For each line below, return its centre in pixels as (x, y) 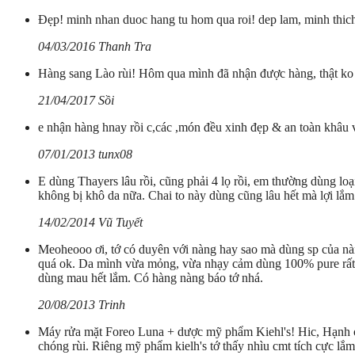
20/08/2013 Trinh (82, 305)
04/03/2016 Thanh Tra (95, 47)
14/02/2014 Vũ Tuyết (90, 223)
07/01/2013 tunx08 (85, 155)
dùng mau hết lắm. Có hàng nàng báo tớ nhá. (151, 278)
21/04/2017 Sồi (76, 101)
